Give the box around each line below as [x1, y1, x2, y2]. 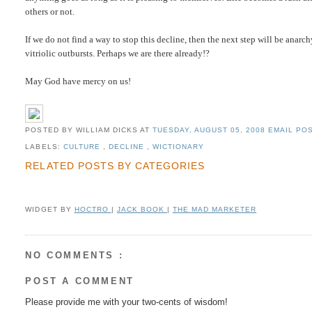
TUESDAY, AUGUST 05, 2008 [152, 126, 269, 134]
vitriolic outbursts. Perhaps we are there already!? [25, 48, 210, 59]
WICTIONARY [152, 143, 205, 151]
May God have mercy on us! [25, 76, 132, 87]
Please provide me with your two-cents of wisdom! [25, 297, 228, 308]
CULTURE [63, 143, 103, 151]
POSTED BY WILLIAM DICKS [25, 126, 140, 134]
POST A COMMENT [25, 276, 134, 287]
